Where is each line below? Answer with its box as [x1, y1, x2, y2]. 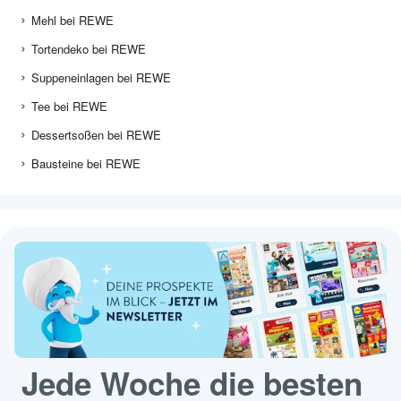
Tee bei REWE [31, 98, 107, 115]
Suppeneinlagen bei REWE [31, 69, 171, 87]
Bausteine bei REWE [31, 155, 141, 173]
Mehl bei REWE [31, 12, 114, 30]
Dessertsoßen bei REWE [31, 126, 161, 144]
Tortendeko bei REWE [31, 40, 146, 58]
